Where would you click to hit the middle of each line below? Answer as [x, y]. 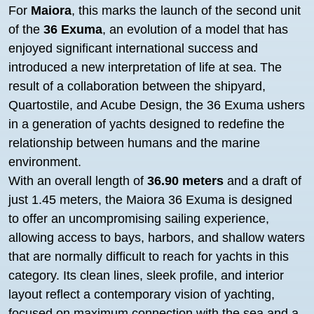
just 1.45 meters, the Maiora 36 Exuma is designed [150, 200]
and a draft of [262, 181]
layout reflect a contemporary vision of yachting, [142, 294]
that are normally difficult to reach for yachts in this [149, 257]
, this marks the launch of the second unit [186, 11]
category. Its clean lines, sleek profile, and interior [146, 275]
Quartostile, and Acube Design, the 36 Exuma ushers [157, 105]
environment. [45, 162]
